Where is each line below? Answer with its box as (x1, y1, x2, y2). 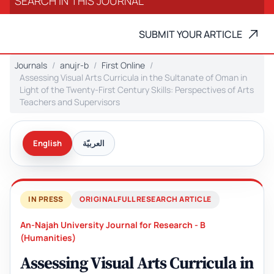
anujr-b (60, 59, 89, 72)
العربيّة (83, 138, 105, 149)
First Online (102, 59, 145, 72)
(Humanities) (20, 232, 76, 244)
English (33, 138, 62, 149)
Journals (15, 59, 47, 72)
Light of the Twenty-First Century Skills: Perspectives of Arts (20, 84, 254, 96)
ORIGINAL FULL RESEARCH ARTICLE (80, 194, 212, 205)
